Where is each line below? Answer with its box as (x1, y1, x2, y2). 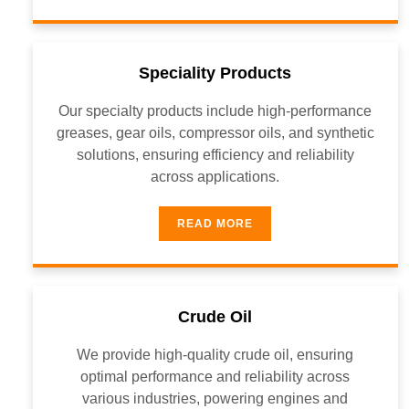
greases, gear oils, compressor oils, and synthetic (56, 125, 374, 141)
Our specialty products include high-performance (58, 103, 372, 119)
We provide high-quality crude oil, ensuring (77, 347, 354, 362)
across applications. (151, 169, 280, 184)
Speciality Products (139, 64, 292, 82)
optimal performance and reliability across (80, 369, 351, 384)
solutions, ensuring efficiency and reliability (76, 147, 354, 163)
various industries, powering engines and (82, 391, 349, 406)
